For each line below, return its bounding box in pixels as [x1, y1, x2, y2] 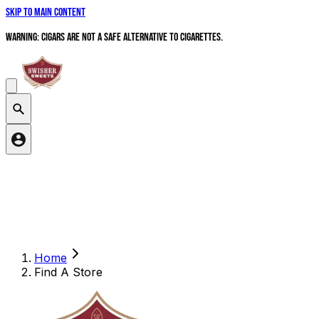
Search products [6, 155, 69, 169]
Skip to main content [6, 6, 85, 19]
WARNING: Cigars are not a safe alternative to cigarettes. [6, 31, 223, 44]
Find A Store [34, 265, 103, 280]
